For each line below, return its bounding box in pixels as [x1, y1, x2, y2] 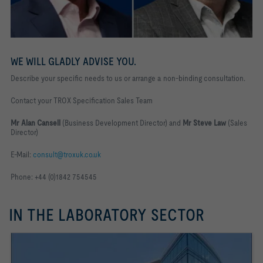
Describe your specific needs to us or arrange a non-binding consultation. [11, 73, 245, 83]
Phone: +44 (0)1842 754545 [11, 172, 97, 182]
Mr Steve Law [183, 118, 226, 128]
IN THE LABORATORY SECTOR [9, 205, 204, 225]
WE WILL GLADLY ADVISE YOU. [11, 55, 136, 68]
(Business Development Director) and [60, 118, 183, 128]
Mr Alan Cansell [11, 118, 60, 128]
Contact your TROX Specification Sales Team [11, 96, 153, 106]
